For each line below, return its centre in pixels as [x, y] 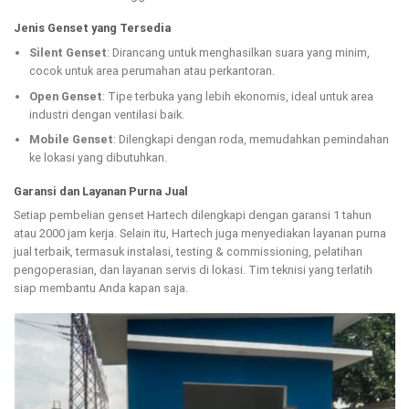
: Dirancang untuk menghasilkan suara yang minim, [238, 52]
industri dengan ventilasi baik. [106, 114]
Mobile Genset [71, 140]
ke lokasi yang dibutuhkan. [98, 158]
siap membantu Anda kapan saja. [101, 288]
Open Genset [65, 96]
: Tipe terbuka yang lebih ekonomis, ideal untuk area [237, 96]
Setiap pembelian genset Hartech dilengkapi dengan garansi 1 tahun [193, 215]
